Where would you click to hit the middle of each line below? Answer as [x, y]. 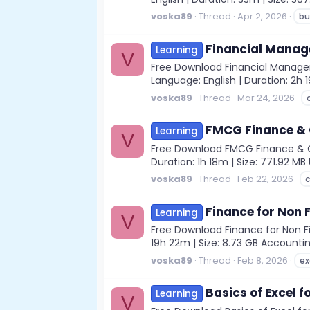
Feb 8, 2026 [263, 260]
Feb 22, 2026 [265, 179]
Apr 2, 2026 [262, 17]
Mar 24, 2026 [266, 98]
